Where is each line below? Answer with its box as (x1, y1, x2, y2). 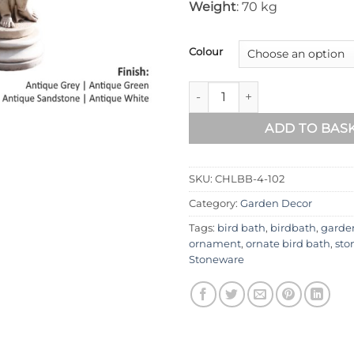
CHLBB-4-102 (215, 172, 284, 185)
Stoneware (189, 253, 244, 265)
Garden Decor (240, 197, 312, 209)
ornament (189, 237, 241, 250)
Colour (189, 44, 223, 58)
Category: (189, 197, 240, 209)
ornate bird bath (246, 237, 330, 250)
